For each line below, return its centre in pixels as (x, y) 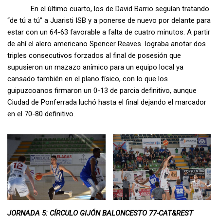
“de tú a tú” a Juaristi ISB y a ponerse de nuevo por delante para (109, 21)
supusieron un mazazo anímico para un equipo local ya (95, 67)
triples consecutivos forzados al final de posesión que (94, 56)
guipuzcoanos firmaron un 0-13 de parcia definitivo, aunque (102, 91)
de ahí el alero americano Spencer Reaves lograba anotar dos (107, 44)
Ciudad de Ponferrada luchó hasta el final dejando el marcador (107, 102)
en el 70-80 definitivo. (41, 114)
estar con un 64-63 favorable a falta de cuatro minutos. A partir (109, 32)
